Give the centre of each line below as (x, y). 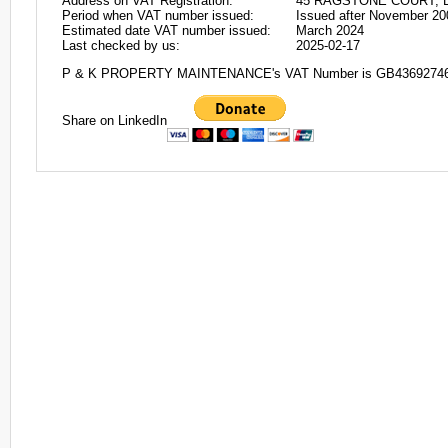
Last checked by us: (121, 45)
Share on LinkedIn (114, 120)
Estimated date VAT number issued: (166, 30)
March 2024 (330, 30)
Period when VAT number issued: (158, 15)
